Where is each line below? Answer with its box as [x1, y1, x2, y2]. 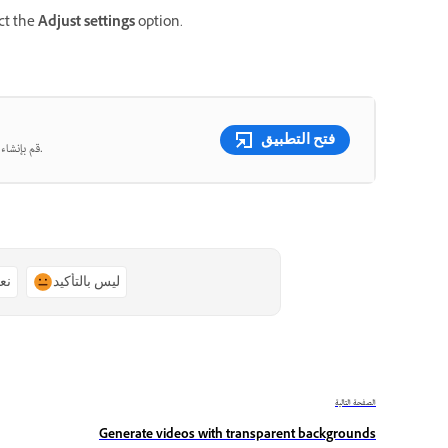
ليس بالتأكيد [52, 272, 120, 290]
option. [135, 11, 183, 35]
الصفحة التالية [335, 394, 376, 411]
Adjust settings [38, 11, 135, 35]
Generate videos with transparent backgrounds [99, 425, 376, 446]
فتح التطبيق [261, 129, 335, 148]
